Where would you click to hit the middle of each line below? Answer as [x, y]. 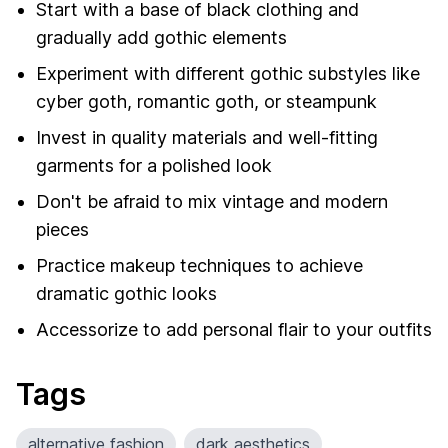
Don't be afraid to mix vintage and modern [212, 201]
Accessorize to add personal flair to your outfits [234, 329]
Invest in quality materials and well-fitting [207, 137]
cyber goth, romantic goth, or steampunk [206, 101]
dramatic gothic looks [126, 293]
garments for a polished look [154, 165]
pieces [62, 229]
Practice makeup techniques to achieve [199, 265]
